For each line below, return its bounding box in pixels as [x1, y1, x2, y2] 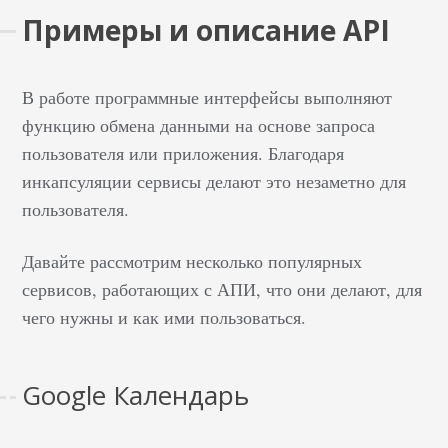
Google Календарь [22, 377, 250, 413]
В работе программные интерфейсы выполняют [22, 85, 393, 109]
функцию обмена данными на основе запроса [22, 113, 376, 137]
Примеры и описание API [22, 11, 391, 49]
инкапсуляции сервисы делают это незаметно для [22, 169, 407, 193]
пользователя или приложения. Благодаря [22, 141, 345, 165]
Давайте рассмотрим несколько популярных [22, 249, 363, 273]
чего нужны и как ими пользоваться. [22, 305, 313, 329]
